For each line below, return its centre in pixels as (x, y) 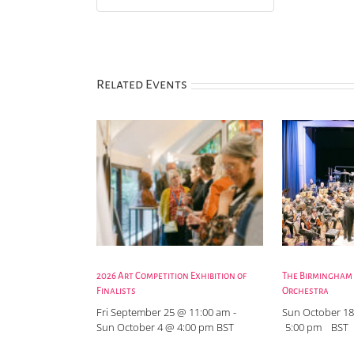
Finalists (116, 291)
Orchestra (306, 291)
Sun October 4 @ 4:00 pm (155, 327)
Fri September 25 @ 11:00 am (163, 312)
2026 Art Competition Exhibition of (171, 276)
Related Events (142, 85)
